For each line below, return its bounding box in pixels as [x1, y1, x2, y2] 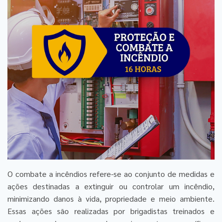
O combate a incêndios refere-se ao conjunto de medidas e [7, 168, 215, 179]
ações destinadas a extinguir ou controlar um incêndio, [7, 180, 215, 191]
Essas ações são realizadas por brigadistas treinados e [7, 205, 215, 216]
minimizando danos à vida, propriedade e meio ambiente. [7, 193, 215, 204]
